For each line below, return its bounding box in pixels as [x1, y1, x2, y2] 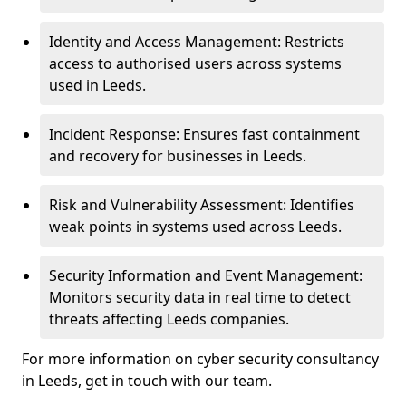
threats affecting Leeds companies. [49, 309, 289, 329]
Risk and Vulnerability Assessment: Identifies [49, 195, 354, 215]
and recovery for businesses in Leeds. [49, 146, 306, 166]
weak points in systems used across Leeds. [49, 217, 342, 237]
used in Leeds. [49, 75, 146, 95]
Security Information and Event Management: [49, 266, 362, 285]
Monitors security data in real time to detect [49, 287, 351, 307]
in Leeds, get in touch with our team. [22, 371, 272, 391]
